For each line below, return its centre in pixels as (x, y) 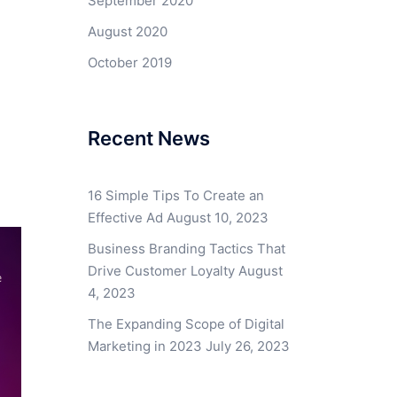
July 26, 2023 (247, 346)
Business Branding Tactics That (186, 249)
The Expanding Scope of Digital (186, 324)
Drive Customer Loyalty (161, 271)
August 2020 (127, 31)
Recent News (148, 138)
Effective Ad (125, 218)
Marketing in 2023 (144, 346)
